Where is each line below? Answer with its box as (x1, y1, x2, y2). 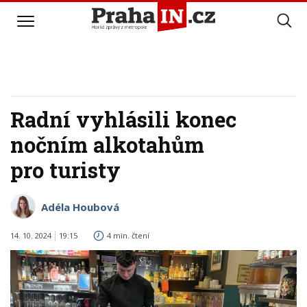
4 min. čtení (107, 230, 149, 241)
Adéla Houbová (41, 200, 119, 214)
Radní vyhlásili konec (10, 106, 236, 133)
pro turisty (10, 156, 121, 184)
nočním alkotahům (10, 131, 204, 158)
